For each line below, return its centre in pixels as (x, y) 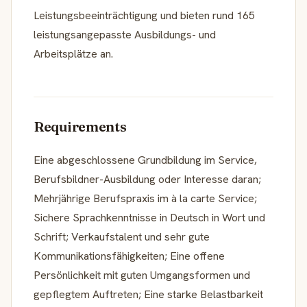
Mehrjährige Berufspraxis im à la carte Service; (145, 198)
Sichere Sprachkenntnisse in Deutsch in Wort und (149, 217)
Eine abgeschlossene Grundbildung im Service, (145, 160)
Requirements (80, 126)
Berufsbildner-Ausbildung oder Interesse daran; (147, 179)
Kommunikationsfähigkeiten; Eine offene (129, 256)
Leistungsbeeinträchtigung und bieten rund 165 (144, 15)
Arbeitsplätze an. (73, 53)
